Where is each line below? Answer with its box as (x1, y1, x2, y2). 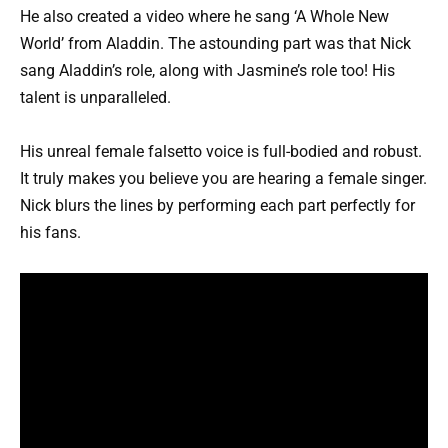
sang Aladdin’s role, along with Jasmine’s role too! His (20, 60, 395, 80)
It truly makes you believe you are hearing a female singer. (20, 169, 427, 189)
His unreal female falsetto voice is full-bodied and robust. (20, 142, 422, 162)
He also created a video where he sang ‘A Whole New (20, 6, 389, 26)
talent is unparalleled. (20, 87, 171, 107)
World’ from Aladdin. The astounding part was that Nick (20, 33, 411, 53)
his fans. (20, 223, 81, 243)
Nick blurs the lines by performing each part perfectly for (20, 196, 415, 216)
